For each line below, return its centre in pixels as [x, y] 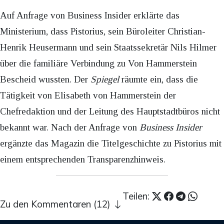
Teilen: [137, 196]
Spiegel [105, 79]
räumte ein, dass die [158, 79]
